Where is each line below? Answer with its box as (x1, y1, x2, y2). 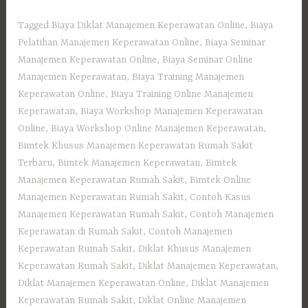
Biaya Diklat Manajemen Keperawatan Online (52, 20, 245, 32)
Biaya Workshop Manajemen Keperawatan (80, 106, 263, 118)
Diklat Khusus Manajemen (138, 243, 252, 255)
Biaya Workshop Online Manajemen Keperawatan (51, 123, 264, 135)
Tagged (18, 20, 52, 32)
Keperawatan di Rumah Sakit (18, 226, 144, 238)
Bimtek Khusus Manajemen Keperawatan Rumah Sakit (18, 140, 254, 152)
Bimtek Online (190, 175, 252, 186)
